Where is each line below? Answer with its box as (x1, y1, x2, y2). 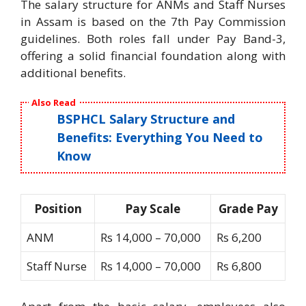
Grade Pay (218, 200, 278, 217)
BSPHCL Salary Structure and (57, 110, 236, 127)
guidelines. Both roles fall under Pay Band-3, (20, 30, 286, 46)
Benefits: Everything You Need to (57, 128, 264, 145)
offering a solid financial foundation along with (20, 47, 286, 64)
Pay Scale (125, 200, 180, 217)
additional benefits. (20, 64, 126, 81)
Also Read (31, 96, 76, 109)
